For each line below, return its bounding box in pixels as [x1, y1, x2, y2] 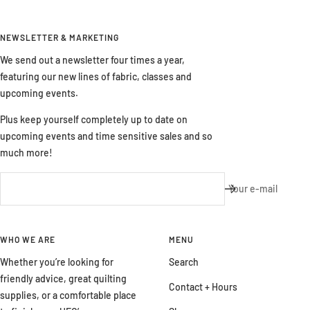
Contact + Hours [169, 280, 237, 293]
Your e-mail [228, 182, 277, 194]
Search [169, 255, 199, 268]
